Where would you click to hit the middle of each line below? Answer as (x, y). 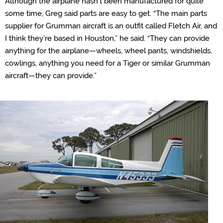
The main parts (181, 13)
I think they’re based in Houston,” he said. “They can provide (107, 38)
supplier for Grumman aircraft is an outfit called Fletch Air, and (111, 26)
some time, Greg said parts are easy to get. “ (80, 13)
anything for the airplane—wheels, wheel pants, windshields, (109, 51)
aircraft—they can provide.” (51, 76)
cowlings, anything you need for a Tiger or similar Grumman (108, 63)
